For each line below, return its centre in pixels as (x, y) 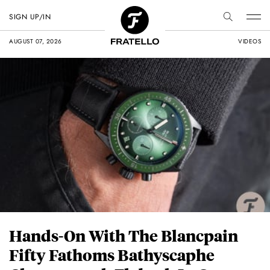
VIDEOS (250, 41)
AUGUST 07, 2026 (36, 41)
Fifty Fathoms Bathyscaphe (112, 255)
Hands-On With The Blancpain (124, 236)
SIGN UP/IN (30, 17)
